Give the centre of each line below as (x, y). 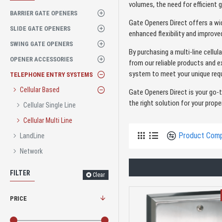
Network (31, 151)
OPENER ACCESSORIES (41, 59)
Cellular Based (40, 89)
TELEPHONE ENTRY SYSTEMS (51, 74)
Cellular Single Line (50, 105)
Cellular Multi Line (48, 120)
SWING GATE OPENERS (41, 44)
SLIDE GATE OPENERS (40, 28)
